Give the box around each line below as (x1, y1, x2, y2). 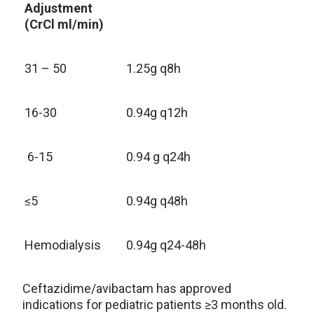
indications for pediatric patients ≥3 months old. (22, 297, 287, 312)
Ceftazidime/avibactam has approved (22, 281, 231, 296)
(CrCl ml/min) (25, 17, 104, 32)
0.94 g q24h (126, 149, 191, 164)
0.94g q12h (126, 105, 188, 120)
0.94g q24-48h (126, 238, 206, 252)
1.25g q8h (126, 61, 181, 76)
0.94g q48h (126, 193, 188, 208)
